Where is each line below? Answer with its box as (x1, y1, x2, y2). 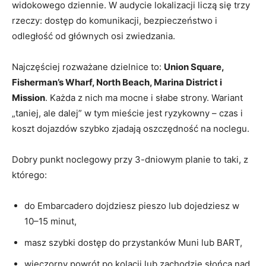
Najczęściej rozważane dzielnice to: (12, 61, 164, 72)
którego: (12, 169, 47, 180)
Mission (12, 91, 45, 103)
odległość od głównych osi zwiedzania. (12, 30, 175, 42)
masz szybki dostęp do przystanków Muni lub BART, (24, 236, 242, 248)
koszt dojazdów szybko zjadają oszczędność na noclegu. (12, 122, 249, 134)
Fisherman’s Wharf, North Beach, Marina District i (12, 76, 222, 88)
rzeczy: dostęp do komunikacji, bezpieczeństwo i (12, 14, 217, 26)
